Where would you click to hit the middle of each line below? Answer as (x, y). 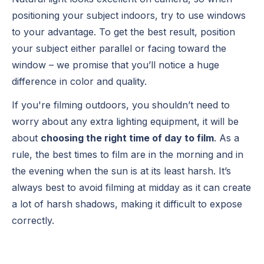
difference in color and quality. (79, 81)
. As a (227, 138)
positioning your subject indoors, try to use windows (129, 15)
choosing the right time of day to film (127, 138)
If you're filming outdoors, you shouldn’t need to (121, 105)
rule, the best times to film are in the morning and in (128, 154)
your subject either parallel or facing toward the (119, 48)
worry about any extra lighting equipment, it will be (125, 121)
